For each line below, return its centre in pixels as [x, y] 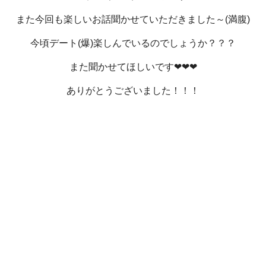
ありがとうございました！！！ [133, 90]
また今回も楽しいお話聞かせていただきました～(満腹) [133, 19]
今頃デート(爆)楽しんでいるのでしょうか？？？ [133, 43]
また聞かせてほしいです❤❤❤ [133, 66]
